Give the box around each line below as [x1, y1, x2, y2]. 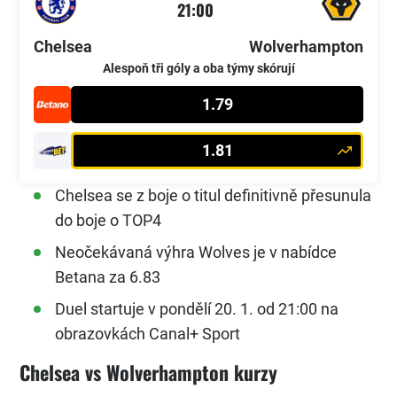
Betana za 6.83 [55, 267, 160, 286]
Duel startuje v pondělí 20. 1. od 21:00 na [55, 299, 339, 318]
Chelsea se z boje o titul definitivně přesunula [55, 185, 371, 205]
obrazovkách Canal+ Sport [55, 323, 240, 343]
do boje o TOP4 [55, 210, 161, 230]
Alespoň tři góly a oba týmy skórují [102, 61, 295, 77]
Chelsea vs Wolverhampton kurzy [19, 357, 277, 386]
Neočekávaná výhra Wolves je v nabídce [55, 242, 337, 261]
